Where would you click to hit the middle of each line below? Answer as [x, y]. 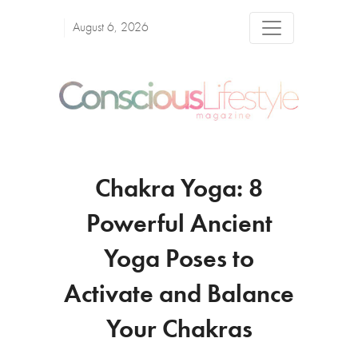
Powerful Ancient [179, 226]
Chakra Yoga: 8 [179, 191]
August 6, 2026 [111, 28]
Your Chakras [179, 331]
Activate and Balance [179, 296]
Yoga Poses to [179, 261]
